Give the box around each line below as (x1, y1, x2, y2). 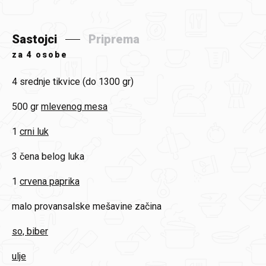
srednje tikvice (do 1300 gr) (20, 76, 134, 88)
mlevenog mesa (41, 101, 107, 113)
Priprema (88, 32, 140, 47)
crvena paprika (20, 176, 80, 188)
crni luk (20, 126, 49, 138)
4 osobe (27, 50, 68, 60)
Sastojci (12, 32, 57, 47)
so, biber (12, 226, 48, 237)
